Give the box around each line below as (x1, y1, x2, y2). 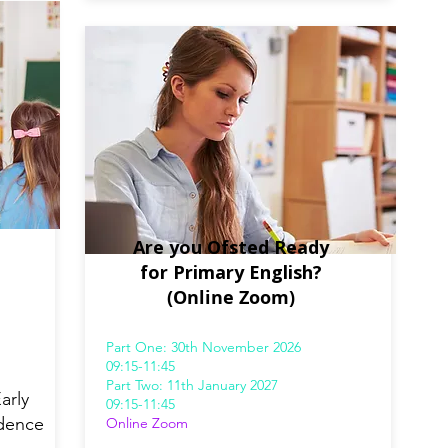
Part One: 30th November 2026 (106, 338, 301, 357)
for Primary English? (140, 260, 322, 285)
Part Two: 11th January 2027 (106, 376, 278, 395)
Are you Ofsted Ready (133, 235, 329, 260)
